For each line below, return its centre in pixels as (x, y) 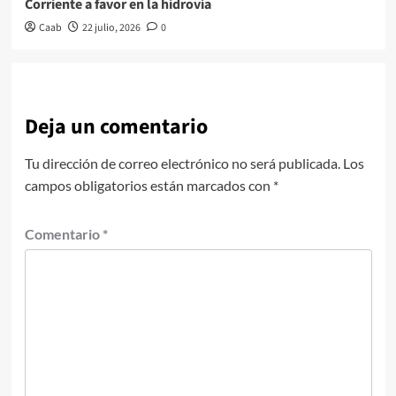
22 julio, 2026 (111, 28)
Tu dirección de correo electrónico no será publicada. (182, 164)
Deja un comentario (116, 127)
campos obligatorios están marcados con (148, 186)
